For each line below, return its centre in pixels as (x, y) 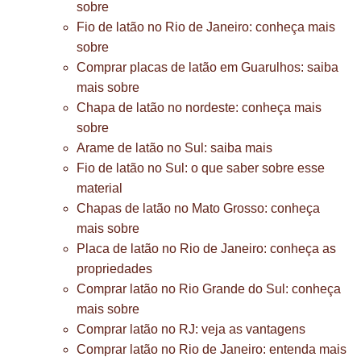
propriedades (114, 269)
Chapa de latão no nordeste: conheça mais (199, 108)
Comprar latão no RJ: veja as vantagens (191, 329)
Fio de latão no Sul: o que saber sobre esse (201, 168)
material (100, 188)
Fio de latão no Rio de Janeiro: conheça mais (206, 27)
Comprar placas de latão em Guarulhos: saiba (207, 67)
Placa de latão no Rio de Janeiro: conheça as (206, 249)
